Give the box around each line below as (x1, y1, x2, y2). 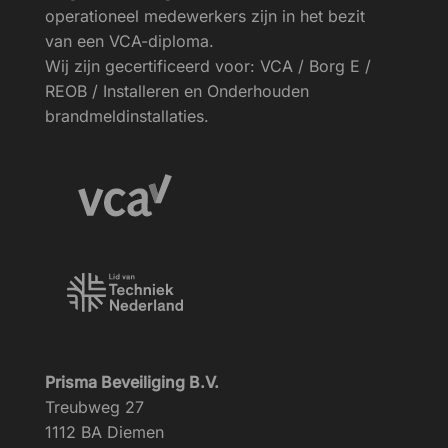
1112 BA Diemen (45, 422, 164, 443)
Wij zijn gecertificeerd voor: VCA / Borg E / (45, 56, 371, 77)
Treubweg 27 (45, 397, 144, 418)
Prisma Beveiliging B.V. (45, 372, 219, 393)
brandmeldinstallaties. (45, 106, 209, 127)
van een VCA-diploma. (45, 31, 214, 52)
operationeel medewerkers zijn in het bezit (45, 6, 365, 27)
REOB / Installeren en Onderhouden (45, 81, 309, 102)
